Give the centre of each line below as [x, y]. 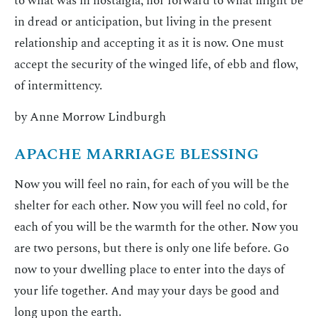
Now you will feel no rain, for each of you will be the [152, 185]
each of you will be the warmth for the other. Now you [157, 227]
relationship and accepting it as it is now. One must [149, 43]
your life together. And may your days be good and [147, 291]
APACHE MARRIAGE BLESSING [137, 155]
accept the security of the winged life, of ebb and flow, [156, 64]
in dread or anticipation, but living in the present [143, 22]
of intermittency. [58, 86]
